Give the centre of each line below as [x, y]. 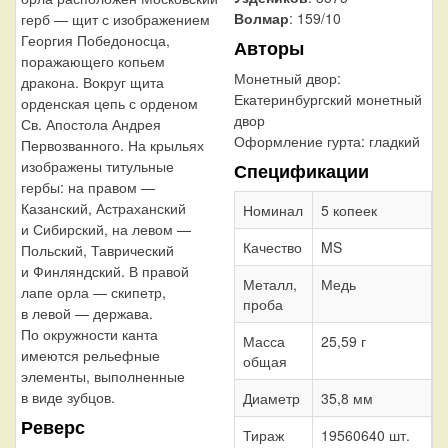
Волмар [261, 18]
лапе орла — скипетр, [93, 291]
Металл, [269, 284]
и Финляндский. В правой [105, 270]
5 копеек [348, 210]
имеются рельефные [90, 354]
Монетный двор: [287, 78]
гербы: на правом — [88, 186]
